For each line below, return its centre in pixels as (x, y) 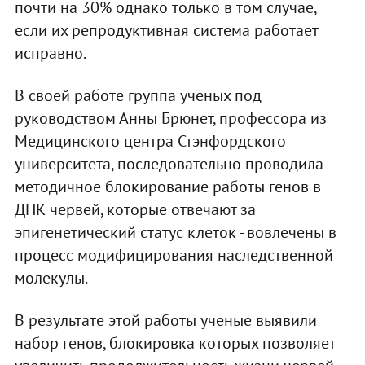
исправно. (50, 53)
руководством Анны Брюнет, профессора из (170, 118)
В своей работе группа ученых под (138, 95)
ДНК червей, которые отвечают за (135, 209)
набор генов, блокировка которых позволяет (174, 343)
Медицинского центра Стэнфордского (150, 141)
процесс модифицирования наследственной (174, 255)
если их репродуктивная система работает (166, 30)
